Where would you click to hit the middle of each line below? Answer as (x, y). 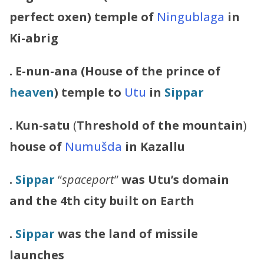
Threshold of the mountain (160, 125)
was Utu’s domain (175, 179)
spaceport (88, 179)
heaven (32, 92)
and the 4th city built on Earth (102, 200)
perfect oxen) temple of (83, 16)
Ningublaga (191, 16)
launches (37, 255)
